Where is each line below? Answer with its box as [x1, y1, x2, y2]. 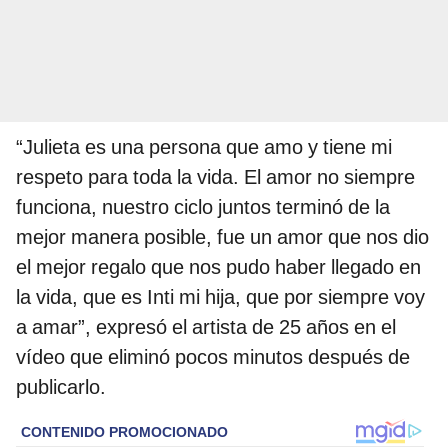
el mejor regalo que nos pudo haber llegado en [16, 255, 421, 280]
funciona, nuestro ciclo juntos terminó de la [16, 195, 390, 220]
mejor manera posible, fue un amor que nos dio [16, 225, 429, 250]
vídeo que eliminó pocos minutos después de [16, 345, 410, 370]
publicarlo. [16, 375, 106, 400]
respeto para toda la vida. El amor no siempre [16, 165, 415, 190]
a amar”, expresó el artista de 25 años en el [16, 315, 396, 340]
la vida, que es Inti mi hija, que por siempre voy [16, 285, 425, 310]
